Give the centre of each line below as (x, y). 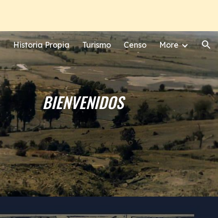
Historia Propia (41, 45)
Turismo (97, 45)
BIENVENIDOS (83, 102)
